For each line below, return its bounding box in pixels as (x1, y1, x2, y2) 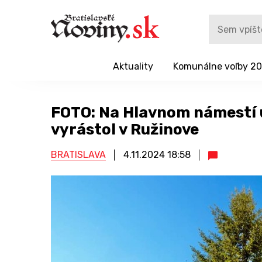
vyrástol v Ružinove (51, 120, 199, 139)
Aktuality (112, 61, 153, 72)
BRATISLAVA (51, 149, 106, 160)
